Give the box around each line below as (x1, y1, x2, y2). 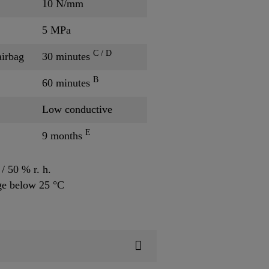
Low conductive (42, 103, 112, 115)
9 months (42, 129, 85, 142)
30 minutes (42, 50, 93, 62)
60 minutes (42, 76, 93, 89)
